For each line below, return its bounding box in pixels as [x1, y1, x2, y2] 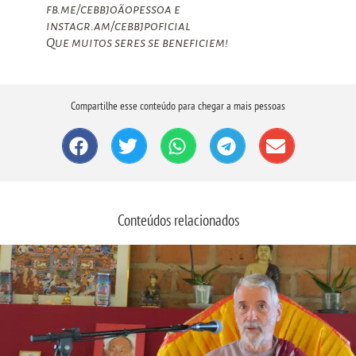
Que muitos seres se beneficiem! [45, 36, 228, 51]
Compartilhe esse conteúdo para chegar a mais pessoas [71, 99, 285, 114]
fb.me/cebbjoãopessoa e [45, 2, 180, 17]
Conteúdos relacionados [117, 210, 239, 230]
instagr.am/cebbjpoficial [45, 19, 191, 34]
